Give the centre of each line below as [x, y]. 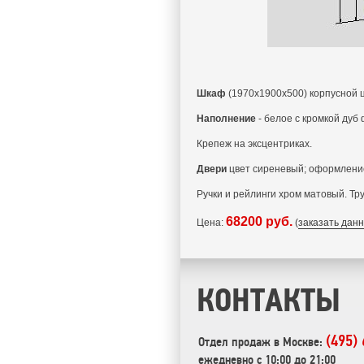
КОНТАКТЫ [269, 300]
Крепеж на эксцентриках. [254, 144]
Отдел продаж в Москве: [262, 342]
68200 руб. [259, 221]
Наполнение [226, 119]
